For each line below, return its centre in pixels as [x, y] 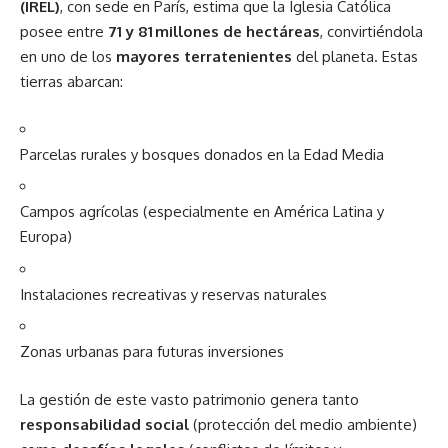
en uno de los [68, 56]
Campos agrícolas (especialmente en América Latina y [202, 211]
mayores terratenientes [204, 56]
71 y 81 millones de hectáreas [214, 31]
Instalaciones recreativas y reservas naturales [173, 294]
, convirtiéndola [371, 31]
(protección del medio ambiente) [303, 424]
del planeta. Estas [355, 56]
